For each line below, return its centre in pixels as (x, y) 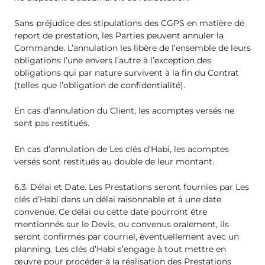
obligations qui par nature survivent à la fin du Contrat (127, 72)
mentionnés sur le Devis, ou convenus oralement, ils (122, 224)
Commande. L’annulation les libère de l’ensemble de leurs (132, 48)
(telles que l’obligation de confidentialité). (100, 85)
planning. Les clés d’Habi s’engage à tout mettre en (120, 249)
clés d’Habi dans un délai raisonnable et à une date (118, 200)
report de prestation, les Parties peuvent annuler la (119, 35)
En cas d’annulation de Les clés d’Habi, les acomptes (122, 149)
